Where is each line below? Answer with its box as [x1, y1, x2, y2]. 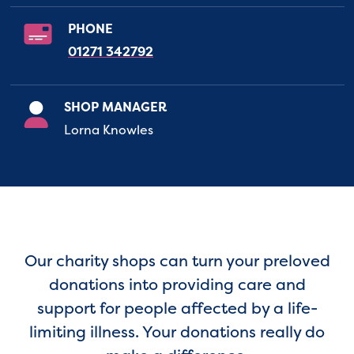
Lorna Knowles [64, 120, 153, 138]
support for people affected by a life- [36, 296, 318, 318]
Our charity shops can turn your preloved [24, 249, 330, 271]
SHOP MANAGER [64, 97, 167, 115]
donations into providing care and [48, 273, 306, 295]
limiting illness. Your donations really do [29, 320, 325, 342]
